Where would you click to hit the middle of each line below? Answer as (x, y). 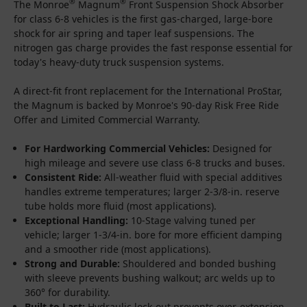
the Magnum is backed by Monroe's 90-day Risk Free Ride (146, 105)
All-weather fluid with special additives (192, 177)
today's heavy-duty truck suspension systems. (119, 62)
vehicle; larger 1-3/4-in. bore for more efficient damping (154, 234)
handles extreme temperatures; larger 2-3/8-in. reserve (152, 191)
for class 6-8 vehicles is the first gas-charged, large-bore (143, 19)
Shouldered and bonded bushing (198, 263)
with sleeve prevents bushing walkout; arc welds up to (150, 278)
